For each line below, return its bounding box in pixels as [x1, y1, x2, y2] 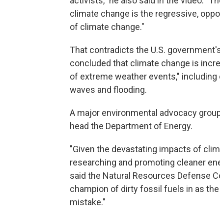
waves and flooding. [70, 84, 147, 95]
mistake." [70, 197, 106, 207]
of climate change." [70, 22, 144, 32]
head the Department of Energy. [70, 121, 192, 131]
